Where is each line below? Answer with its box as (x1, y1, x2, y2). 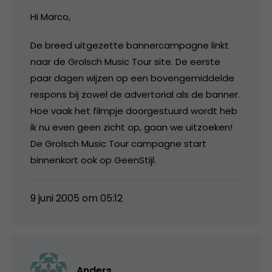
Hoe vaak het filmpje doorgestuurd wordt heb (30, 104, 237, 117)
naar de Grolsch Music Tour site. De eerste (30, 55, 220, 68)
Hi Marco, (30, 10, 70, 23)
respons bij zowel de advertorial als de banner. (30, 87, 240, 101)
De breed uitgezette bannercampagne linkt (30, 38, 229, 52)
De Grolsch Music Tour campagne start (30, 137, 206, 150)
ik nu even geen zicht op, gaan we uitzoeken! (30, 120, 233, 134)
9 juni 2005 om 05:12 (30, 191, 123, 205)
